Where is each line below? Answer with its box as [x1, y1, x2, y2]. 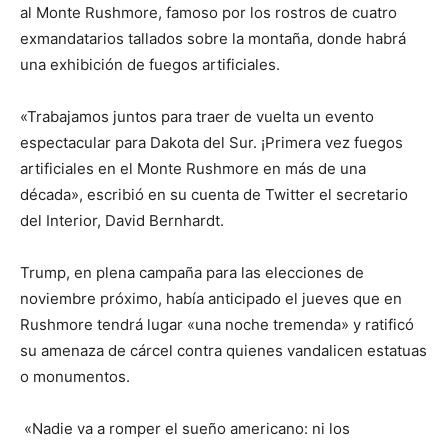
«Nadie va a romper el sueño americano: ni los [20, 418, 350, 438]
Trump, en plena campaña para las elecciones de [20, 262, 364, 282]
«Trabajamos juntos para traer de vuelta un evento [20, 106, 374, 126]
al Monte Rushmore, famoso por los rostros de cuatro [20, 2, 397, 22]
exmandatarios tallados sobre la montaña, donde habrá [20, 28, 406, 48]
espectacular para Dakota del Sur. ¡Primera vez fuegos [20, 132, 403, 152]
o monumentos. [20, 366, 130, 386]
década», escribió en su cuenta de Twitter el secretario [20, 184, 408, 204]
